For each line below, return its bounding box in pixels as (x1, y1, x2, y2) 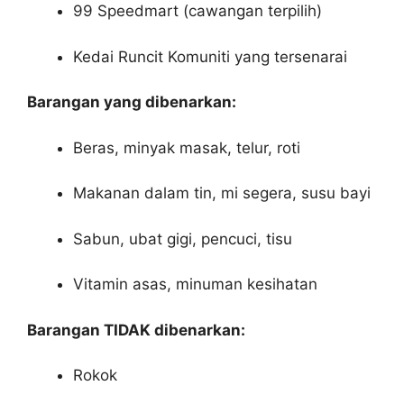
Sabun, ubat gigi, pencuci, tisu (73, 229, 292, 248)
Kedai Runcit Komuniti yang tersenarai (73, 47, 347, 66)
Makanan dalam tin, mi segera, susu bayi (73, 184, 371, 203)
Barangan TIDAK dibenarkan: (27, 320, 245, 339)
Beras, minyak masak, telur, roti (73, 138, 300, 157)
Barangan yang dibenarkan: (27, 93, 236, 112)
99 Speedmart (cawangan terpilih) (73, 2, 322, 21)
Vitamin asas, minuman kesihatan (73, 275, 317, 294)
